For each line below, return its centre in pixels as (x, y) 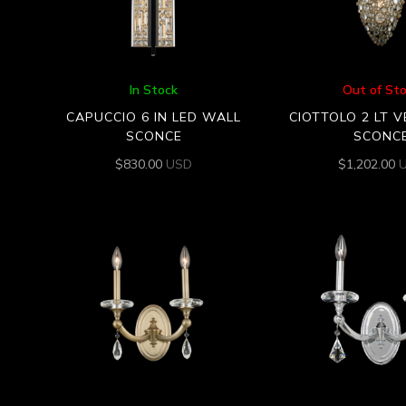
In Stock (154, 90)
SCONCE (154, 136)
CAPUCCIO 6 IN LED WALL (154, 117)
